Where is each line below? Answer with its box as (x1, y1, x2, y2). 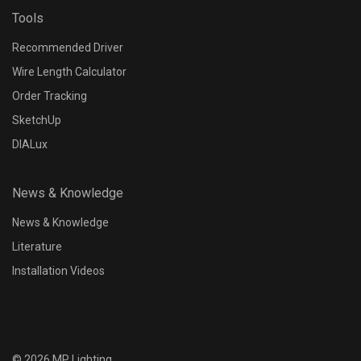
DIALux (12, 138, 48, 151)
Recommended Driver (12, 41, 123, 54)
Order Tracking (12, 89, 87, 102)
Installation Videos (12, 264, 105, 277)
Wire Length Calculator (12, 65, 127, 78)
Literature (12, 240, 62, 253)
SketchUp (12, 114, 61, 127)
